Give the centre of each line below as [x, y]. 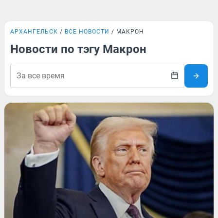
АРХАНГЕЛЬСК [34, 32]
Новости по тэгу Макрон [78, 49]
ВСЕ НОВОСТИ [87, 32]
